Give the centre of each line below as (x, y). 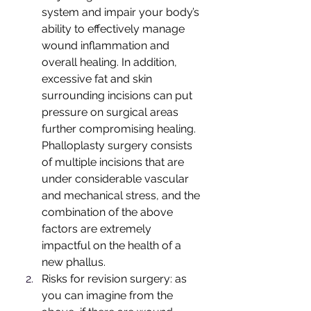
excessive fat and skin (98, 79)
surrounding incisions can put (118, 96)
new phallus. (74, 262)
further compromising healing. (120, 129)
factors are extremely (98, 229)
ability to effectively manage (115, 29)
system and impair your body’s (122, 12)
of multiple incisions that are (114, 162)
